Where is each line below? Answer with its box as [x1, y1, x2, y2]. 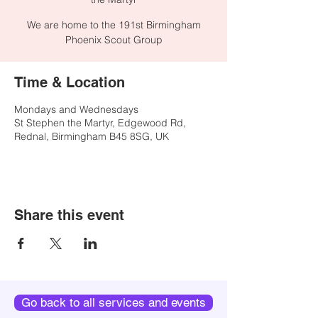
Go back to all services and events [21, 295, 206, 309]
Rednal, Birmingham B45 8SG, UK [14, 130, 169, 143]
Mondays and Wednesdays [14, 103, 138, 116]
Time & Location [14, 74, 125, 91]
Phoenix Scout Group [65, 33, 163, 46]
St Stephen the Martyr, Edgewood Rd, [14, 116, 186, 129]
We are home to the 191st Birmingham [26, 18, 201, 31]
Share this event [14, 207, 124, 224]
